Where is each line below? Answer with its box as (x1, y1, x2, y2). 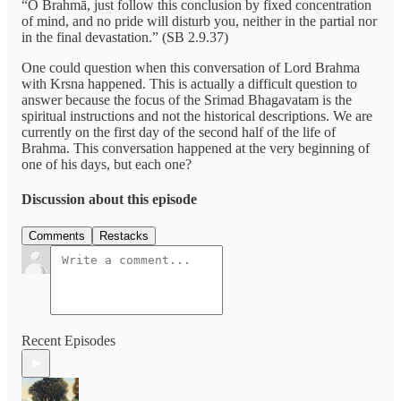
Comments (29, 229, 85, 243)
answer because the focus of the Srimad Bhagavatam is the (21, 91, 352, 107)
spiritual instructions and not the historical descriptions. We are (21, 107, 372, 124)
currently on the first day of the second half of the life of (21, 124, 336, 140)
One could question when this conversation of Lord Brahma (21, 59, 360, 75)
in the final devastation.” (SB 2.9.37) (21, 29, 228, 45)
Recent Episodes (21, 333, 115, 349)
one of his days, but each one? (21, 156, 192, 172)
